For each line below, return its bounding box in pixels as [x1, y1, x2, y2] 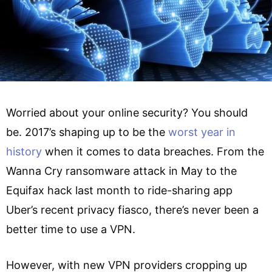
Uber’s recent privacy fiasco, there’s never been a [6, 203, 259, 216]
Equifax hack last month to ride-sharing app [6, 183, 233, 197]
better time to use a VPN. [6, 222, 135, 236]
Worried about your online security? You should [6, 106, 248, 119]
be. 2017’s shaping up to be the [6, 125, 165, 138]
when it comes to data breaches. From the [42, 144, 264, 158]
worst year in [165, 125, 236, 138]
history [6, 144, 42, 158]
